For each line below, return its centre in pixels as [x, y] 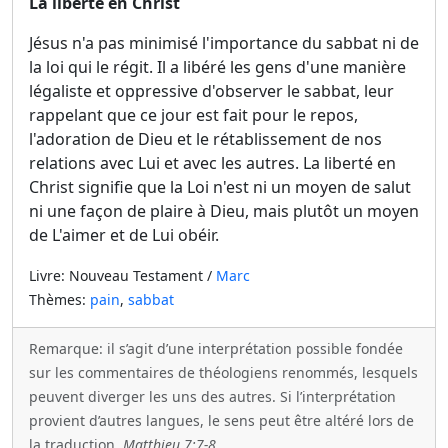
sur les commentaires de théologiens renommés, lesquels [223, 372]
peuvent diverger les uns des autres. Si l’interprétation [212, 396]
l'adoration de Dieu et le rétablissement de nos [205, 139]
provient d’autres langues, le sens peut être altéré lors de [221, 420]
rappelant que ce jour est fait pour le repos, [193, 115]
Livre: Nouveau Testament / [122, 275]
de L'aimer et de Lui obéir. [124, 235]
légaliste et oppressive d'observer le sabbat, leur [211, 91]
